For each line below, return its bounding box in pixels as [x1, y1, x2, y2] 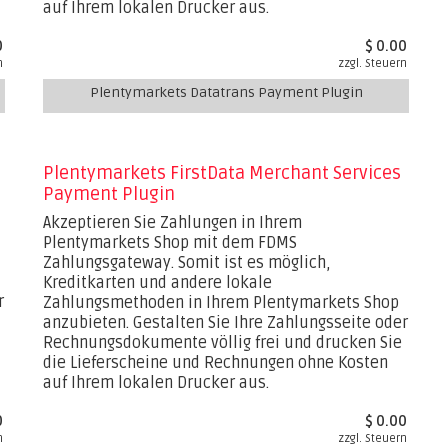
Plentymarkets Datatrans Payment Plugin [89, 84, 363, 101]
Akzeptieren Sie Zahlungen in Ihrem [43, 213, 303, 233]
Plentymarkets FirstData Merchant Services [43, 162, 402, 184]
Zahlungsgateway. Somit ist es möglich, [43, 253, 332, 273]
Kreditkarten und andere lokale [43, 273, 273, 293]
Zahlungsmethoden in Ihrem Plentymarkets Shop [43, 293, 400, 313]
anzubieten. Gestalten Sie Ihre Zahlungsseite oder [43, 313, 409, 333]
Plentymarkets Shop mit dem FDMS [43, 233, 298, 253]
